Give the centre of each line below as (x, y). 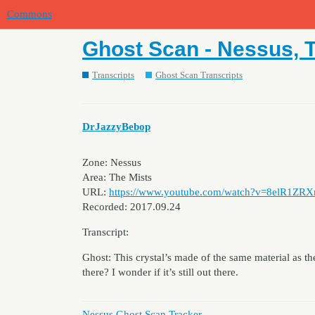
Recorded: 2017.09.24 (131, 207)
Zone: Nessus (112, 162)
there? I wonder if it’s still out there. (160, 272)
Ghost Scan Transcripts (199, 75)
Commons (30, 14)
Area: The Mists (117, 177)
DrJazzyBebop (116, 127)
